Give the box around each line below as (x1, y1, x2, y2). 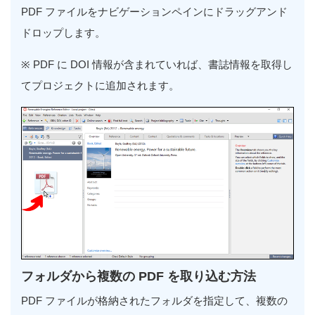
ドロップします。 (21, 26, 105, 39)
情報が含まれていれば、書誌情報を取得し (92, 58, 292, 70)
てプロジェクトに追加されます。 (21, 79, 179, 91)
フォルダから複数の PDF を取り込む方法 (21, 269, 256, 283)
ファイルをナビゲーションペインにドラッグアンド (45, 5, 288, 18)
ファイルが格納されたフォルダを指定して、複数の (45, 294, 288, 307)
